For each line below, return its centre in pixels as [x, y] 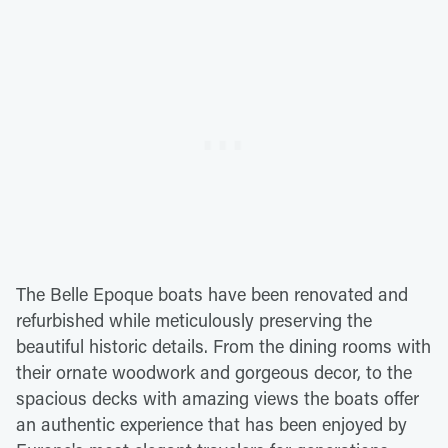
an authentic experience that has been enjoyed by [211, 423]
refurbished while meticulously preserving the [194, 319]
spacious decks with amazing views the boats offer [217, 397]
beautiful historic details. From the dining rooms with [223, 345]
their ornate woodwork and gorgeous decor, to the [214, 371]
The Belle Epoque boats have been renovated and [212, 293]
